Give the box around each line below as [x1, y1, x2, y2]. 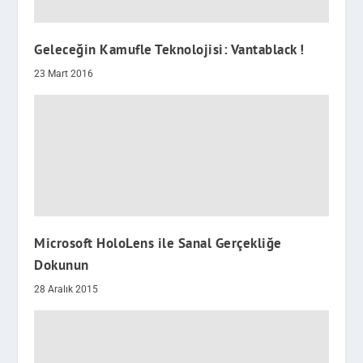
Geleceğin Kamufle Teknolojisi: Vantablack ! [34, 41, 305, 59]
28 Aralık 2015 [34, 284, 99, 296]
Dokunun [34, 256, 89, 275]
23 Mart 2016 [34, 68, 94, 80]
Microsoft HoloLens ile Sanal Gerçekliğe [34, 234, 282, 253]
